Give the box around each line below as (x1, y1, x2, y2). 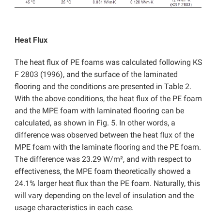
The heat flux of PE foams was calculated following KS (15, 57, 202, 67)
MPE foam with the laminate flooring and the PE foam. (15, 142, 201, 152)
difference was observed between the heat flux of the (15, 130, 194, 139)
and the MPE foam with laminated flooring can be (15, 106, 184, 115)
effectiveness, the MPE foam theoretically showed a (15, 166, 191, 176)
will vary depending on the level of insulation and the (15, 190, 194, 200)
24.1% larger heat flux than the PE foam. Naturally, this (15, 178, 200, 188)
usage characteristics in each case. (15, 202, 134, 212)
